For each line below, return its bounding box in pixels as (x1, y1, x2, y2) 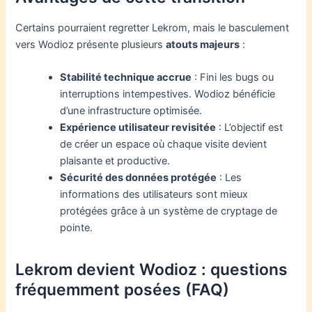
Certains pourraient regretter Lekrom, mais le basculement (15, 21, 290, 34)
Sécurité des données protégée (60, 171, 217, 184)
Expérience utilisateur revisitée (60, 120, 217, 134)
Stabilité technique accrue (60, 70, 192, 84)
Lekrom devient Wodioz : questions (15, 260, 288, 280)
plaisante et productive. (60, 154, 171, 167)
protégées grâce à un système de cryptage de (60, 204, 278, 217)
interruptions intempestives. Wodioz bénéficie (60, 87, 276, 100)
